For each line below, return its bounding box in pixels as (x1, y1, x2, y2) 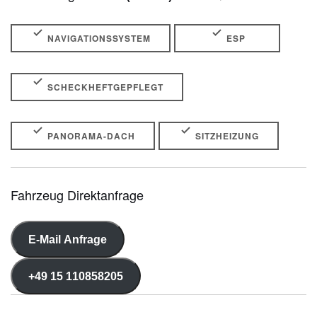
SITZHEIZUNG (192, 129, 259, 143)
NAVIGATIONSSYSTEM (45, 32, 151, 45)
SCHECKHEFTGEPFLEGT (45, 81, 163, 94)
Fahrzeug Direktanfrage (11, 185, 144, 204)
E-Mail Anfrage (28, 233, 107, 246)
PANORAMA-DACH (45, 129, 135, 143)
